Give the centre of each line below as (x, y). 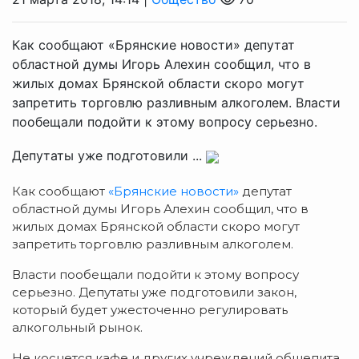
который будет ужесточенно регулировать (150, 310)
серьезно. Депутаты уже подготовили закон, (154, 292)
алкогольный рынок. (77, 327)
